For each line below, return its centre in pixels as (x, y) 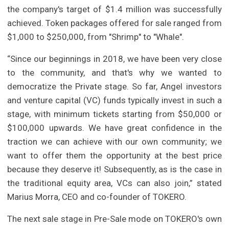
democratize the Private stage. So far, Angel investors (114, 87)
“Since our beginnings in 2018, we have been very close (114, 59)
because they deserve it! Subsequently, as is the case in (114, 169)
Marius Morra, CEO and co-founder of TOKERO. (97, 197)
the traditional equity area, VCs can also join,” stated (114, 183)
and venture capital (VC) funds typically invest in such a (114, 100)
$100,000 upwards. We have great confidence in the (114, 128)
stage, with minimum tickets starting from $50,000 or (114, 114)
